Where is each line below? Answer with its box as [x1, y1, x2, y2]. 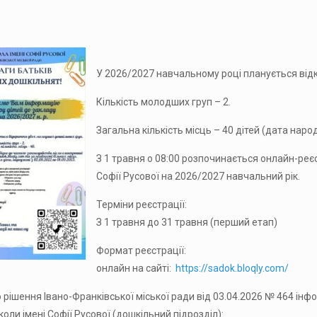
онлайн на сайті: [96, 263, 175, 274]
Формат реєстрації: [96, 245, 186, 256]
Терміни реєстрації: [96, 199, 187, 210]
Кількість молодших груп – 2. [96, 96, 231, 108]
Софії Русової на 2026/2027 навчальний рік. [96, 171, 300, 182]
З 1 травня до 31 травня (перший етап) [96, 217, 277, 228]
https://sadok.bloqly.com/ [175, 263, 289, 274]
